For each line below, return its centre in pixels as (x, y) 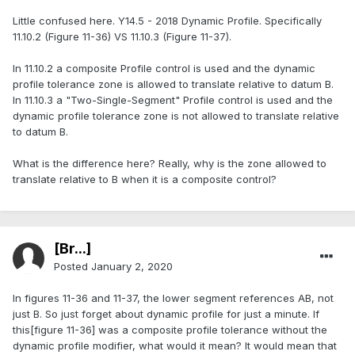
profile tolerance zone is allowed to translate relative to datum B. (173, 84)
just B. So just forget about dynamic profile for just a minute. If (166, 314)
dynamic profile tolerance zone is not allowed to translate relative (176, 116)
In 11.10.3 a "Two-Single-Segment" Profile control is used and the (173, 100)
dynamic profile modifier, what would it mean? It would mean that (175, 346)
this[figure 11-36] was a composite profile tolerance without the (170, 330)
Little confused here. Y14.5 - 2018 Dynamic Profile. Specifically (167, 21)
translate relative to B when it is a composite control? (145, 179)
